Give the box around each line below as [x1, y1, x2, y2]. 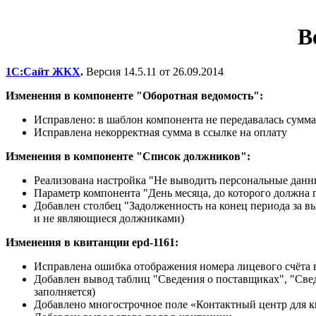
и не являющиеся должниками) [34, 212, 187, 224]
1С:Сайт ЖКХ [6, 65, 80, 78]
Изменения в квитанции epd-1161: [6, 236, 178, 248]
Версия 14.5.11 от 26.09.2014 [86, 65, 224, 78]
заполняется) [34, 285, 98, 298]
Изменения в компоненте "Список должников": [6, 150, 250, 162]
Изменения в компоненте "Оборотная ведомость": [6, 89, 263, 102]
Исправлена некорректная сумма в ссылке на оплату [34, 126, 290, 138]
